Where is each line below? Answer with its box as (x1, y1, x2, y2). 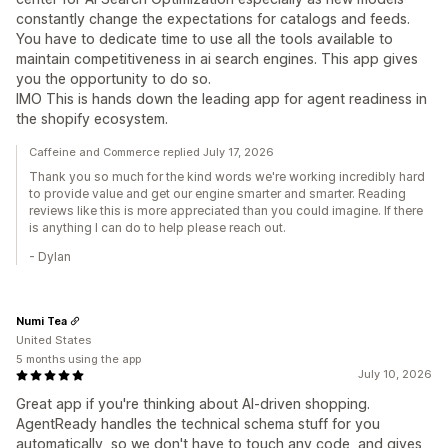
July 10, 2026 (358, 367, 432, 382)
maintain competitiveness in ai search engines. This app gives (16, 50, 418, 68)
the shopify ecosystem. (16, 110, 168, 128)
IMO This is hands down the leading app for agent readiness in (16, 90, 427, 108)
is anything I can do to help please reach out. (29, 220, 286, 236)
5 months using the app (16, 352, 141, 367)
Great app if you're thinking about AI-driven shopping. (16, 395, 370, 413)
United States (16, 333, 91, 348)
